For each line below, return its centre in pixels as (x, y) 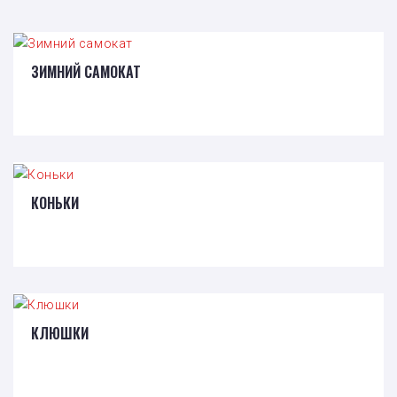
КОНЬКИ (55, 202)
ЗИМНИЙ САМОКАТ (86, 72)
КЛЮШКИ (60, 333)
